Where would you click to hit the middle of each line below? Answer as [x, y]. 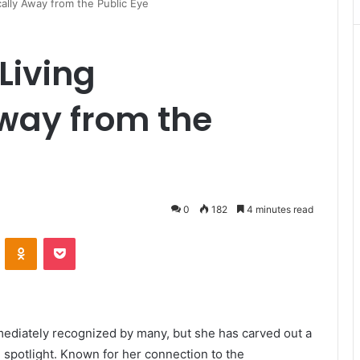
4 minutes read [279, 209]
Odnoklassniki [71, 237]
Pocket [92, 237]
